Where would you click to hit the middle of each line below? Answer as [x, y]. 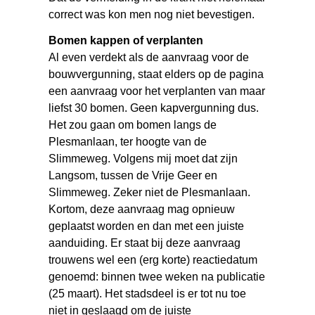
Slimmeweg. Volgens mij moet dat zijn [143, 159]
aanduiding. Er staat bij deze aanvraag [145, 243]
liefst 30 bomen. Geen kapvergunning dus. [154, 108]
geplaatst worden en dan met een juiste [147, 226]
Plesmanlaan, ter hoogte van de [128, 142]
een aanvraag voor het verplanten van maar [157, 91]
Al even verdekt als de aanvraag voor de [149, 58]
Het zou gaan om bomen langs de [133, 125]
